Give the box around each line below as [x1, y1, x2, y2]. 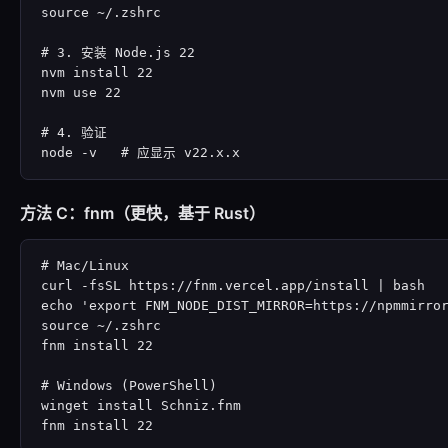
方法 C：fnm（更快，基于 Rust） [20, 203, 265, 223]
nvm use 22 [41, 85, 121, 100]
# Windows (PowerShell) [41, 378, 217, 393]
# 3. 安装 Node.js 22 [41, 45, 195, 60]
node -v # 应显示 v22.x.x [41, 145, 240, 160]
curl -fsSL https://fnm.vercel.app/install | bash [41, 278, 425, 293]
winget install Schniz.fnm [41, 398, 241, 413]
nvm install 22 [41, 65, 153, 80]
